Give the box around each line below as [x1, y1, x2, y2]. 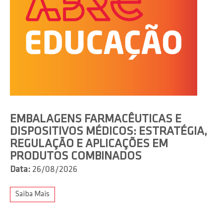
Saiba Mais [15, 190, 50, 199]
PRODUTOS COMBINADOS [10, 151, 142, 163]
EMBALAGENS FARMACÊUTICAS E [10, 113, 181, 126]
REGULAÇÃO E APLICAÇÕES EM [10, 138, 168, 151]
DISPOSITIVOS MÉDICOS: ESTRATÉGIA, [10, 126, 207, 138]
